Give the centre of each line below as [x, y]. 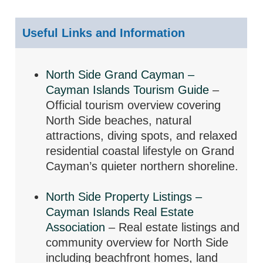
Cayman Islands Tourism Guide [128, 90]
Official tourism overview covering [134, 105]
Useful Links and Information [104, 33]
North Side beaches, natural [119, 120]
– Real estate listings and [173, 227]
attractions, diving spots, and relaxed [142, 136]
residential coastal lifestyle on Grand [140, 151]
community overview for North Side [137, 242]
